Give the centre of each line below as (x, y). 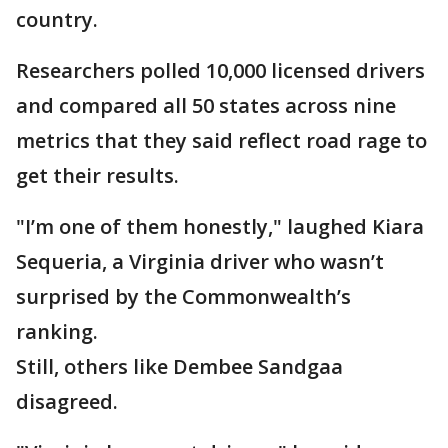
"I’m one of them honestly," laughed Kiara (220, 226)
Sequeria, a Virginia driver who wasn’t (200, 261)
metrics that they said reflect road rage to (221, 140)
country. (59, 19)
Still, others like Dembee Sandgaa (179, 366)
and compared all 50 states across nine (206, 105)
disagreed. (67, 401)
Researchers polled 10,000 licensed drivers (220, 70)
